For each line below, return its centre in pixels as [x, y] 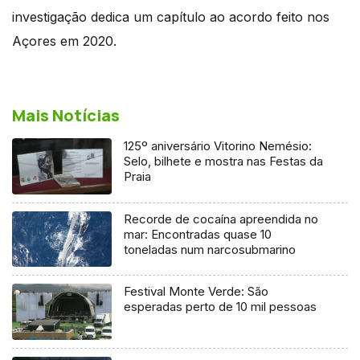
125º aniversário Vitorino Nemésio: [218, 145]
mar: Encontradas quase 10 [198, 234]
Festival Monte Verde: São [196, 292]
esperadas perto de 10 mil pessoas [221, 307]
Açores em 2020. [64, 41]
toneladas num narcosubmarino [210, 249]
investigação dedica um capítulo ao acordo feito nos [171, 16]
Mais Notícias [66, 115]
